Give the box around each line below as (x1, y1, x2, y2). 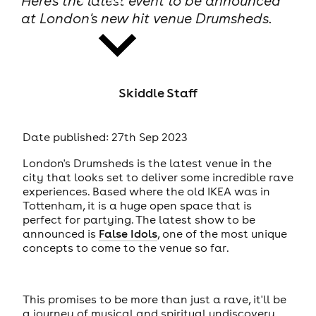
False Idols (98, 226, 157, 241)
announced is (22, 226, 99, 241)
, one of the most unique (157, 226, 287, 241)
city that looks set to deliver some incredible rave (22, 169, 293, 184)
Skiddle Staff (119, 85, 197, 102)
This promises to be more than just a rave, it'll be (22, 291, 286, 306)
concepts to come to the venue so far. (22, 240, 229, 255)
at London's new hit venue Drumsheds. (20, 9, 272, 28)
